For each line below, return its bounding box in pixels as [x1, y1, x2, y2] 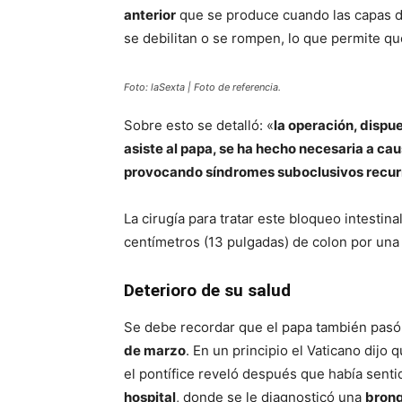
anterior [124, 6, 176, 23]
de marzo [124, 342, 186, 359]
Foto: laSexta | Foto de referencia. [124, 81, 281, 93]
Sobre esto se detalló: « [124, 117, 274, 134]
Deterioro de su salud [124, 280, 291, 301]
